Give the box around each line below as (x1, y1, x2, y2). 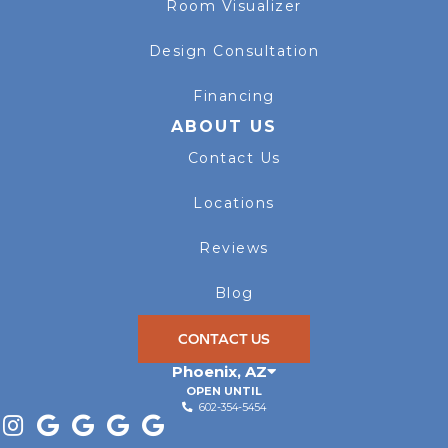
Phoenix (172, 361, 237, 381)
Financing (193, 86, 275, 105)
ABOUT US (171, 116, 277, 136)
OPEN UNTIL (186, 383, 262, 398)
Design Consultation (148, 41, 320, 60)
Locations (193, 193, 275, 212)
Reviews (199, 238, 269, 257)
